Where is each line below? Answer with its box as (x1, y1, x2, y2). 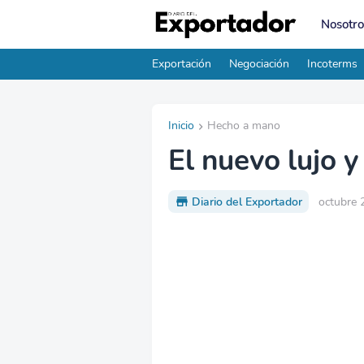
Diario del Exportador (192, 193, 302, 210)
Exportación (152, 56, 211, 71)
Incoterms (307, 56, 357, 71)
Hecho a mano (207, 118, 280, 133)
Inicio (168, 118, 194, 133)
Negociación (229, 56, 289, 71)
